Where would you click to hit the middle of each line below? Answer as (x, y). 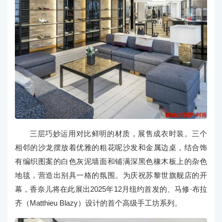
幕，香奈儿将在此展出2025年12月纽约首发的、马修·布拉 (111, 189)
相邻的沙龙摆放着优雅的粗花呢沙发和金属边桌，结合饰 (111, 148)
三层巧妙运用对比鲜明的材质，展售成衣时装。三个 (118, 134)
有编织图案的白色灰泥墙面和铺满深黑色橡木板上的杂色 (111, 162)
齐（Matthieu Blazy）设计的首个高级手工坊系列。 (98, 203)
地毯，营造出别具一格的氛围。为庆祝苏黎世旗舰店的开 (111, 175)
